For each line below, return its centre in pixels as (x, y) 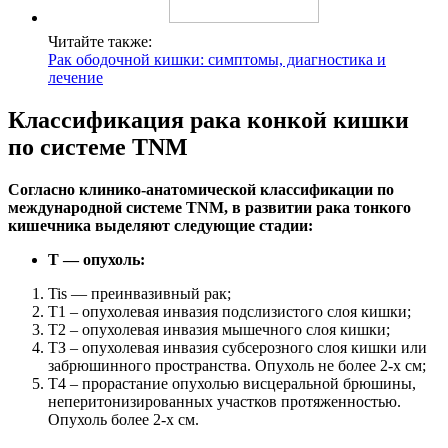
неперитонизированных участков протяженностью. (224, 402)
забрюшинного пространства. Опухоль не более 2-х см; (237, 366)
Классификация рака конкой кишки (208, 120)
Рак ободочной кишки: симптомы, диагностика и (217, 60)
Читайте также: (100, 42)
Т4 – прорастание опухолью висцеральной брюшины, (232, 384)
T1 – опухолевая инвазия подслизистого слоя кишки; (229, 312)
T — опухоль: (96, 260)
